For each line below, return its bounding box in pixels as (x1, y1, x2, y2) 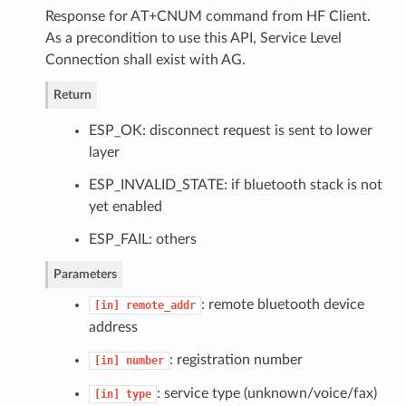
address (88, 319, 138, 334)
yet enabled (88, 198, 162, 214)
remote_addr (125, 298, 196, 312)
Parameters (53, 266, 117, 281)
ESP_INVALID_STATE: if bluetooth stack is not (88, 177, 382, 192)
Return (53, 87, 92, 101)
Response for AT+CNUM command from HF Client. (44, 8, 371, 24)
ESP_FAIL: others (88, 231, 197, 246)
